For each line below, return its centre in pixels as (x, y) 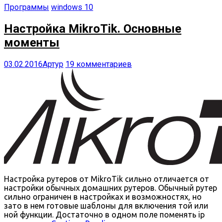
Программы (27, 7)
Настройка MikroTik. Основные (93, 28)
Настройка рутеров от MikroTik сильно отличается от (107, 179)
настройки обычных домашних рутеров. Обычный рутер (111, 188)
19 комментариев (99, 64)
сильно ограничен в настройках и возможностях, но (103, 196)
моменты (32, 42)
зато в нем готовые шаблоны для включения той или (106, 205)
